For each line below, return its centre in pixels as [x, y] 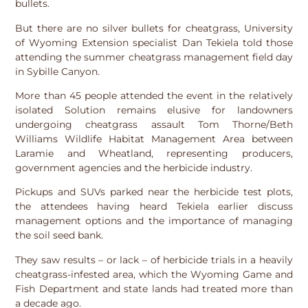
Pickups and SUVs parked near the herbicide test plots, [154, 192]
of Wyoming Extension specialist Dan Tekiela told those [154, 42]
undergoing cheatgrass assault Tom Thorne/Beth [154, 124]
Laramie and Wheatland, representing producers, [154, 153]
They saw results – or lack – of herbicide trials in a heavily [154, 260]
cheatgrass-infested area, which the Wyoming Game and [154, 274]
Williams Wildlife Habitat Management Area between [154, 139]
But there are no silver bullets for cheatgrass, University [154, 28]
